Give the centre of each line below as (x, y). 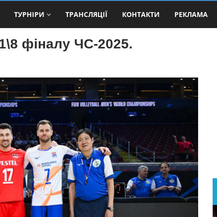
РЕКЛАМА (191, 14)
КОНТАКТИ (141, 14)
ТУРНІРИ (29, 14)
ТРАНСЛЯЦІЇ (86, 14)
